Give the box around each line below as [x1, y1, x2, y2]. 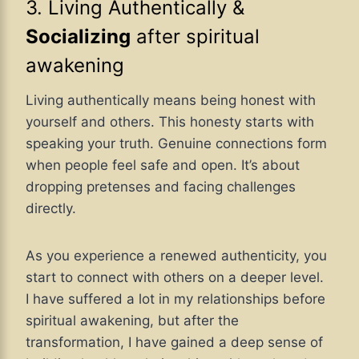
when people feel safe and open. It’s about [26, 157, 300, 174]
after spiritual [131, 25, 260, 49]
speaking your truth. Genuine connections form [26, 135, 327, 152]
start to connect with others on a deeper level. [26, 269, 328, 286]
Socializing [26, 25, 131, 49]
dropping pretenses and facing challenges [26, 179, 296, 196]
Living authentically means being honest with [26, 92, 316, 109]
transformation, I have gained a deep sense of [26, 334, 323, 351]
